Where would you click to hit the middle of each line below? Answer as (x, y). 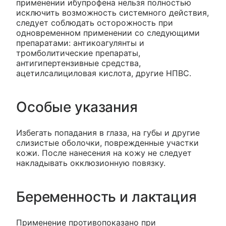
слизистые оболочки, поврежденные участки (107, 143)
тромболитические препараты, (78, 53)
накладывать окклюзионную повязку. (91, 163)
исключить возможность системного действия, (112, 13)
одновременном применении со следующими (108, 33)
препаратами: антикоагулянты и (80, 43)
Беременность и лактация (106, 197)
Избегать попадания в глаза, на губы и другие (108, 133)
